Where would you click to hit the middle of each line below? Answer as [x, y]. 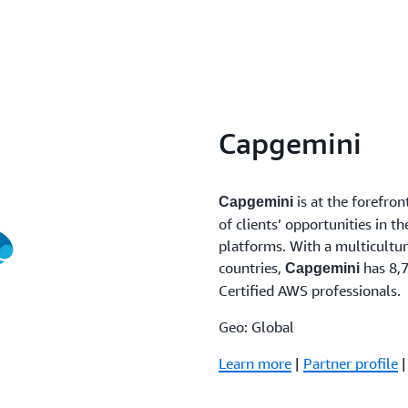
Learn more [255, 364]
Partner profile [351, 364]
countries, [252, 268]
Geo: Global [256, 327]
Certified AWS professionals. [310, 291]
